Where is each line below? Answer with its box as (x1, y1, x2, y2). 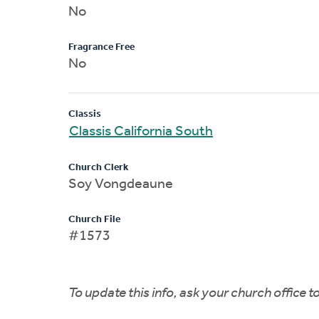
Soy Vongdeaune (68, 177, 173, 192)
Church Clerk (68, 162, 128, 173)
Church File (68, 214, 120, 225)
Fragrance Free (68, 41, 135, 53)
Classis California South (69, 124, 213, 139)
